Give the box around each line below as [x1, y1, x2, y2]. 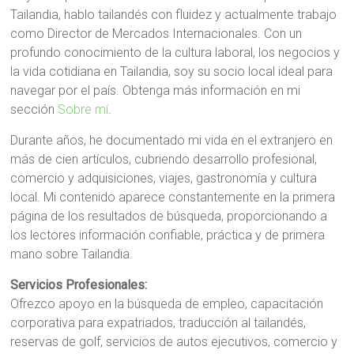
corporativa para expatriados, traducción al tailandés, [10, 314, 307, 330]
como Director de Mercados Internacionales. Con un [10, 25, 303, 41]
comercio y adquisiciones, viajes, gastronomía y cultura [10, 170, 318, 186]
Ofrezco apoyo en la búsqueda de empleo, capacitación [10, 296, 324, 311]
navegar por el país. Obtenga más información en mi [10, 82, 301, 98]
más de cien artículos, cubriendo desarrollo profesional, [10, 151, 318, 167]
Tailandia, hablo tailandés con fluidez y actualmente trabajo [10, 6, 337, 22]
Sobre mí [58, 101, 109, 117]
